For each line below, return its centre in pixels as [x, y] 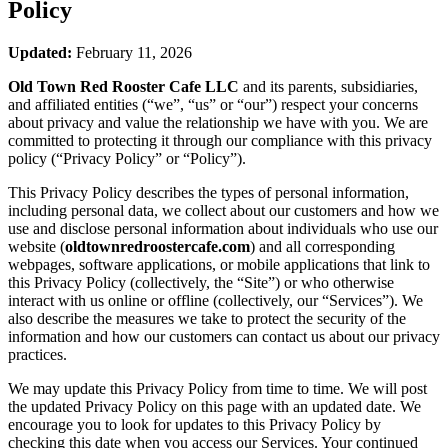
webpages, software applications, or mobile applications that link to [219, 264]
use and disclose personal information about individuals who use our [223, 228]
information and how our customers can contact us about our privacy [224, 336]
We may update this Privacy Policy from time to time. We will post [217, 388]
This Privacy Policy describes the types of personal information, [208, 192]
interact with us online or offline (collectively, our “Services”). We [215, 300]
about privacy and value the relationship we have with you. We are [218, 122]
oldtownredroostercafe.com [157, 246]
